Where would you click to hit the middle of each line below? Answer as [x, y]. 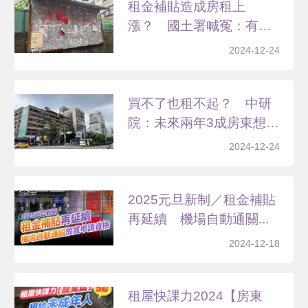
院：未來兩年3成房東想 [197, 122]
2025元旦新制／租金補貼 [202, 199]
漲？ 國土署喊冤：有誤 [200, 26]
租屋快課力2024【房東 [196, 296]
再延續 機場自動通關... [199, 219]
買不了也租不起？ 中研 [200, 103]
